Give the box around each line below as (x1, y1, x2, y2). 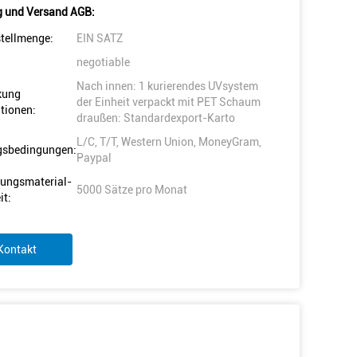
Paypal (76, 151, 112, 164)
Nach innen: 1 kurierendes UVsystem (76, 80, 258, 92)
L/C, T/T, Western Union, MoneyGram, (76, 135, 261, 148)
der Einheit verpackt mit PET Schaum (76, 96, 261, 108)
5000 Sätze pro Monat (76, 183, 187, 196)
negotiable (76, 56, 130, 69)
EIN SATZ (76, 32, 123, 45)
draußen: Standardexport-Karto (76, 112, 235, 124)
